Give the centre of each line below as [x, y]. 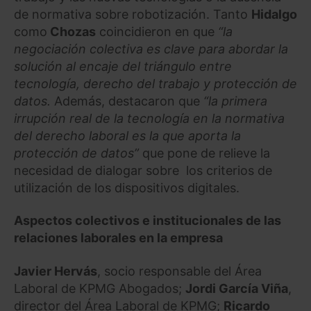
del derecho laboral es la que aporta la [127, 135]
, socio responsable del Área [179, 271]
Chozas [72, 31]
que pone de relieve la [206, 153]
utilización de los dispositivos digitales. [127, 187]
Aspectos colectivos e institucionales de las [148, 221]
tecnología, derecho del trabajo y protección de [155, 83]
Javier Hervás [56, 271]
